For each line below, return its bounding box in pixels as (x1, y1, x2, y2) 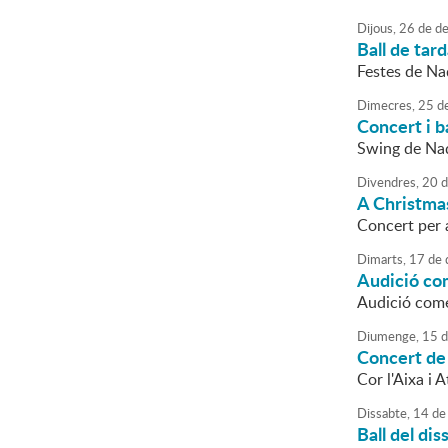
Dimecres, (357, 96, 415, 114)
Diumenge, (357, 327, 419, 345)
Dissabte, (357, 404, 410, 422)
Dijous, (357, 19, 396, 37)
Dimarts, (357, 250, 406, 268)
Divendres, (357, 173, 419, 191)
